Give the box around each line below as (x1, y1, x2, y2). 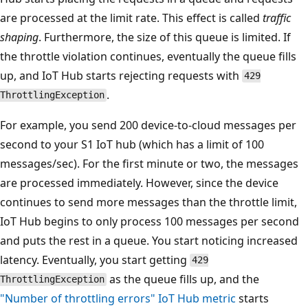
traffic (263, 10, 291, 25)
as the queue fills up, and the (106, 271, 259, 287)
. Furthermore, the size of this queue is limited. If (38, 29, 291, 45)
